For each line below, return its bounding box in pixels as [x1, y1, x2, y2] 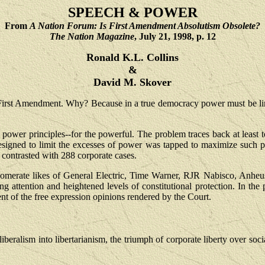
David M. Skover [93, 76, 172, 88]
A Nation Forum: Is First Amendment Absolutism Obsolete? [30, 21, 260, 31]
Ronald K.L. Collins [86, 51, 179, 63]
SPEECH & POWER [67, 5, 198, 20]
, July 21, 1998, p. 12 [134, 31, 216, 41]
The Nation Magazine [49, 31, 134, 41]
